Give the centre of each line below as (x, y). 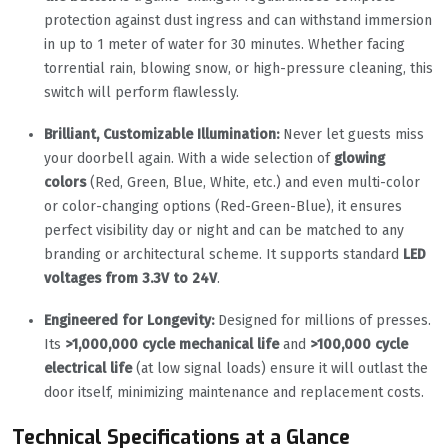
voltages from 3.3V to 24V (130, 279)
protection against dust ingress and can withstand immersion (238, 21)
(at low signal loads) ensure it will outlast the (280, 369)
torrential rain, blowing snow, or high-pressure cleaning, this (238, 69)
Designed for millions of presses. (322, 321)
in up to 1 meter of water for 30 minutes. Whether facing (224, 45)
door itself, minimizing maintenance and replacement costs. (234, 393)
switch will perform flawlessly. (141, 93)
